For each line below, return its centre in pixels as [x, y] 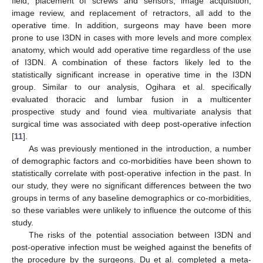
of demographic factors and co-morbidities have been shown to [131, 161]
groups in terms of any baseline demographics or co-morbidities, [131, 198]
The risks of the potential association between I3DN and [140, 235]
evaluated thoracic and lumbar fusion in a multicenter [131, 100]
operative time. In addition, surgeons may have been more [131, 26]
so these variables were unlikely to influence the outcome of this [131, 210]
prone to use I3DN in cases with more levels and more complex [131, 38]
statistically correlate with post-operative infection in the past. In [131, 173]
